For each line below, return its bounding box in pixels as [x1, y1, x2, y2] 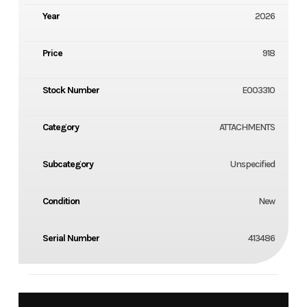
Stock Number [42, 84, 99, 97]
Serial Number [42, 232, 99, 245]
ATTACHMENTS [219, 121, 275, 134]
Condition [42, 195, 79, 208]
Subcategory [42, 158, 93, 171]
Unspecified [230, 158, 275, 171]
